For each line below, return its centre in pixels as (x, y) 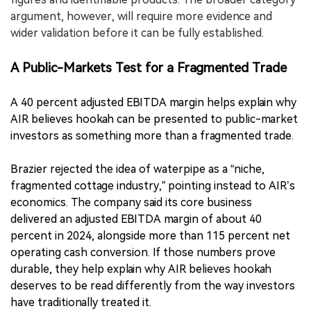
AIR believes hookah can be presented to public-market (154, 119)
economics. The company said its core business (131, 202)
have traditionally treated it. (81, 302)
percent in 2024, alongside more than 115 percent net (150, 235)
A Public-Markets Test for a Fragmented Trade (149, 68)
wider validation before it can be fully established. (137, 33)
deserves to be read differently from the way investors (153, 285)
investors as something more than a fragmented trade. (152, 135)
